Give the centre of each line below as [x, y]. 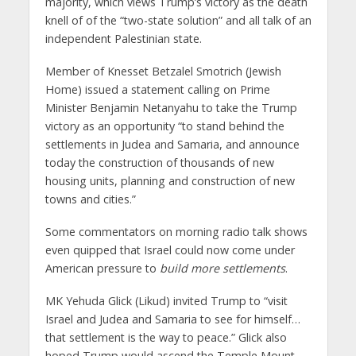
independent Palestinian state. [123, 39]
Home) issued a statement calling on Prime [157, 90]
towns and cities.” [90, 199]
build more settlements [222, 268]
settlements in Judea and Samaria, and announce [172, 145]
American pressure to [102, 268]
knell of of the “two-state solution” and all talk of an [178, 21]
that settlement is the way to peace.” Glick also [166, 337]
